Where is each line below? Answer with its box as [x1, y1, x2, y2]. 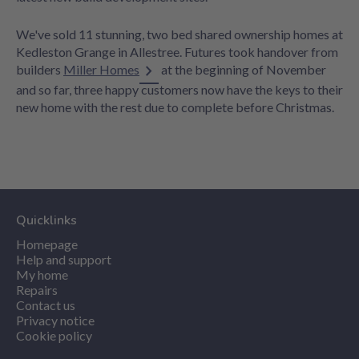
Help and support [16, 252, 111, 268]
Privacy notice [16, 313, 95, 329]
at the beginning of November [159, 61, 326, 77]
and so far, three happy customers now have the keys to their [16, 81, 343, 97]
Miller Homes [63, 61, 139, 77]
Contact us [16, 297, 75, 313]
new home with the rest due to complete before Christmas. [16, 99, 334, 115]
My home [16, 267, 68, 283]
